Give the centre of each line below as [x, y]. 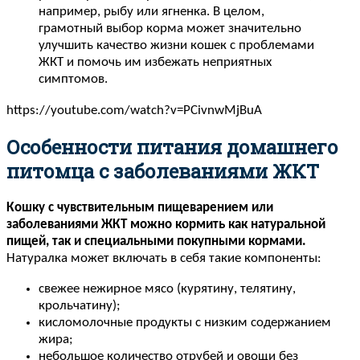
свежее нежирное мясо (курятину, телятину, [167, 288]
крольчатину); [80, 305]
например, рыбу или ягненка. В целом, [151, 12]
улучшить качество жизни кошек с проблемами [176, 46]
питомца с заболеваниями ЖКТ [163, 171]
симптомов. [73, 80]
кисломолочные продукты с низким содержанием [185, 322]
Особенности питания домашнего [172, 147]
